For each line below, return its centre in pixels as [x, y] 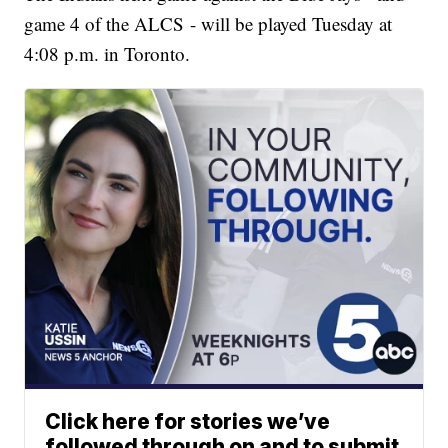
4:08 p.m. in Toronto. [110, 54]
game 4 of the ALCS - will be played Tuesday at [208, 24]
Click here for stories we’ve [188, 422]
